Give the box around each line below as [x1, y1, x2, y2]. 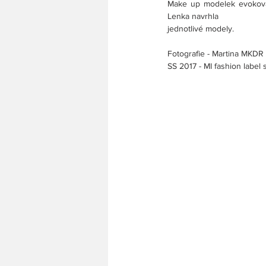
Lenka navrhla [167, 11, 218, 21]
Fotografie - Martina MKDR [167, 49, 264, 58]
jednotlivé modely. [167, 24, 234, 33]
